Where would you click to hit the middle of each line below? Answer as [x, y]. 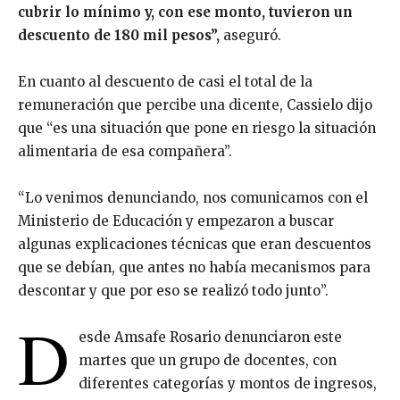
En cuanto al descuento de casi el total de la [165, 82]
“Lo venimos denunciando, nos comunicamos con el [193, 198]
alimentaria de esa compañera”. [125, 151]
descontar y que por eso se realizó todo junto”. [173, 291]
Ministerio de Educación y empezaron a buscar [176, 221]
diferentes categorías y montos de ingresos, [228, 383]
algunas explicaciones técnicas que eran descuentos [195, 244]
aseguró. [250, 35]
